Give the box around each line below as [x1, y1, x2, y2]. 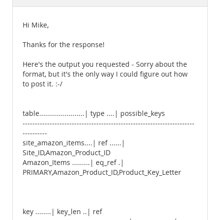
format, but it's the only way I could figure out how [23, 70, 188, 79]
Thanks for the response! [23, 40, 105, 49]
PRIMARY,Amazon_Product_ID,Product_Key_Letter [23, 168, 181, 177]
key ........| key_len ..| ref [23, 207, 102, 216]
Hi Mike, [23, 21, 49, 29]
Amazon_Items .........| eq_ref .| [23, 158, 124, 167]
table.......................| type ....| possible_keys [23, 109, 165, 118]
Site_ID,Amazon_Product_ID [23, 148, 110, 157]
